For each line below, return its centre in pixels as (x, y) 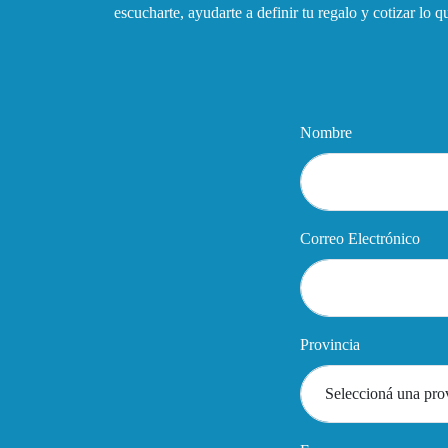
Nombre (326, 133)
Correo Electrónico (360, 239)
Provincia (330, 345)
